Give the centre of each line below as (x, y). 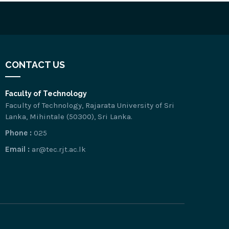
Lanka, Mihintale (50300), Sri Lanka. (69, 117)
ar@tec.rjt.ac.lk (59, 149)
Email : (17, 149)
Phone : (18, 133)
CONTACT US (35, 65)
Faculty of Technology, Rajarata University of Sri (90, 105)
